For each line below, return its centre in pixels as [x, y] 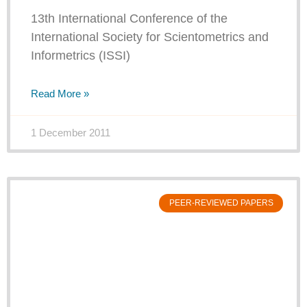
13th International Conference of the [129, 19]
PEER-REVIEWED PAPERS [221, 203]
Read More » [60, 94]
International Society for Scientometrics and [150, 37]
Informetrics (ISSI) [81, 56]
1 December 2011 [71, 133]
